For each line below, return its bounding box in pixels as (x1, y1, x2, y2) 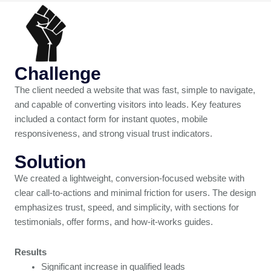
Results (15, 247, 47, 257)
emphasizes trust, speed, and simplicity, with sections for (15, 203, 239, 213)
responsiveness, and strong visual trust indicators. (15, 129, 212, 139)
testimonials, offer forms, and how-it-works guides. (15, 217, 213, 227)
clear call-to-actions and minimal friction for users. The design (15, 188, 256, 198)
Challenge (15, 64, 101, 84)
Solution (15, 152, 86, 172)
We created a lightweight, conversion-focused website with (15, 174, 244, 184)
